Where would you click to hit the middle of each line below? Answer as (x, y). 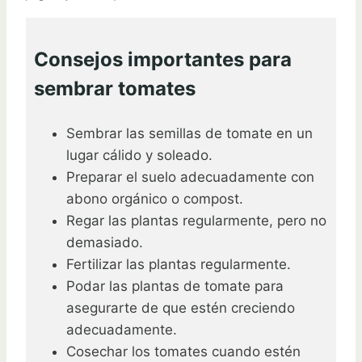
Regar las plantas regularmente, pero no (196, 220)
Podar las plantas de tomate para (175, 286)
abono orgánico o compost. (155, 198)
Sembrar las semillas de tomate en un (189, 133)
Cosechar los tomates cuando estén (183, 351)
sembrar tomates (115, 88)
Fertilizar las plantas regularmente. (179, 264)
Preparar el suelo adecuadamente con (190, 177)
